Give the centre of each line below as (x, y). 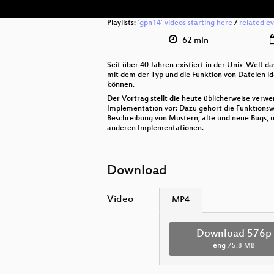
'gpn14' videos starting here (185, 23)
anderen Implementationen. (155, 128)
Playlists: (122, 23)
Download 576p (234, 234)
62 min (194, 41)
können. (121, 85)
